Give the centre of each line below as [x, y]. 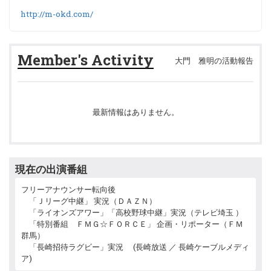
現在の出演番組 [51, 169]
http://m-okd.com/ [57, 14]
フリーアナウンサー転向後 [68, 189]
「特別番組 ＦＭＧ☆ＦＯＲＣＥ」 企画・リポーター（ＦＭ [132, 224]
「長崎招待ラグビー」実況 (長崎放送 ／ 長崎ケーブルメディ [135, 247]
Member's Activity [86, 60]
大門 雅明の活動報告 [214, 60]
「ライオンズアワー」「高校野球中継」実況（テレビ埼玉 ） [132, 212]
